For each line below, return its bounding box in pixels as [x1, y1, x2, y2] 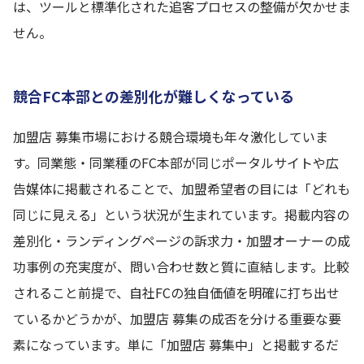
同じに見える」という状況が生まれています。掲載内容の [13, 205, 349, 224]
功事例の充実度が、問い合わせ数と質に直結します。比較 [13, 257, 349, 276]
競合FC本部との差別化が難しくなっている [13, 85, 294, 106]
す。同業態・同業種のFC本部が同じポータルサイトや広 [13, 153, 339, 172]
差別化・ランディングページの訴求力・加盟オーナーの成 [13, 231, 350, 250]
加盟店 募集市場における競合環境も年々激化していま [13, 127, 328, 146]
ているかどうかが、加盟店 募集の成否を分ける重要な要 [13, 309, 341, 328]
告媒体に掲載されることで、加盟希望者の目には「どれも [13, 179, 350, 198]
